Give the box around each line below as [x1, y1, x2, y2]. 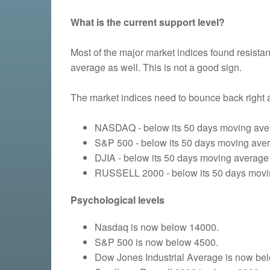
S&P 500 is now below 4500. [95, 234, 218, 249]
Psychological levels [71, 192, 165, 207]
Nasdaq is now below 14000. [95, 219, 219, 234]
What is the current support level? [71, 14, 225, 29]
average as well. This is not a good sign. [71, 60, 242, 74]
